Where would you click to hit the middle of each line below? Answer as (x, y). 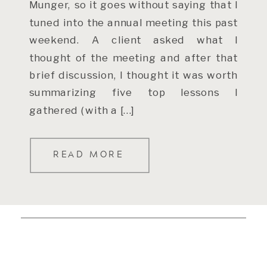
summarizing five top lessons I (133, 92)
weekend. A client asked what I (133, 39)
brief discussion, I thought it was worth (133, 74)
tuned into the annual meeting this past (133, 22)
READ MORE (89, 154)
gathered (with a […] (82, 110)
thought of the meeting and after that (133, 57)
